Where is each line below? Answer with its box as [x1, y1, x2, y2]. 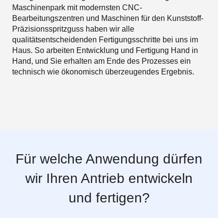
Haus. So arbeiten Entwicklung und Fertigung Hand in [12, 46, 198, 54]
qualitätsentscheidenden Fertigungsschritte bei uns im [12, 35, 198, 44]
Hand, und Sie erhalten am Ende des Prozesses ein [12, 56, 191, 65]
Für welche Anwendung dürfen [16, 151, 202, 167]
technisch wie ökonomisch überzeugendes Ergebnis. [12, 67, 194, 76]
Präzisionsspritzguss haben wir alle [12, 24, 134, 33]
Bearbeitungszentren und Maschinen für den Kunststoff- [12, 14, 203, 22]
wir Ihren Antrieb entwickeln [25, 170, 193, 186]
